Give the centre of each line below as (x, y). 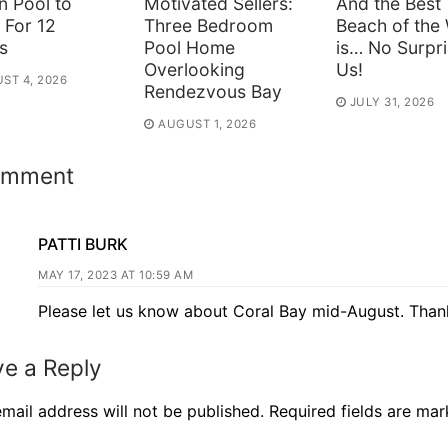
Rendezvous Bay (213, 92)
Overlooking (195, 70)
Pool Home (190, 48)
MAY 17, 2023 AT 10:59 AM (115, 275)
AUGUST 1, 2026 (207, 123)
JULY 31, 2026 (392, 101)
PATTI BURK (83, 244)
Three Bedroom (209, 26)
